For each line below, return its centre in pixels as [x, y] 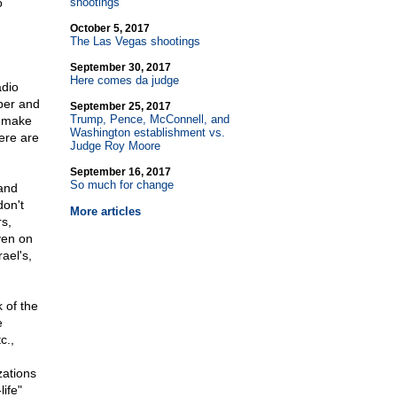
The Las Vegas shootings [135, 41]
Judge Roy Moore [115, 146]
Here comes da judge [124, 80]
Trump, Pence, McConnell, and [149, 119]
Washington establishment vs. [147, 132]
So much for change [121, 185]
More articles [105, 211]
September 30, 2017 [120, 67]
